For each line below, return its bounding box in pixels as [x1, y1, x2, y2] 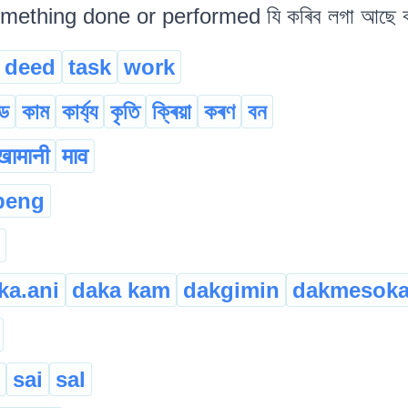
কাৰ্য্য [62, 98, 97, 124]
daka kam [72, 277, 170, 302]
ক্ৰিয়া [152, 98, 191, 124]
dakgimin [183, 277, 280, 302]
